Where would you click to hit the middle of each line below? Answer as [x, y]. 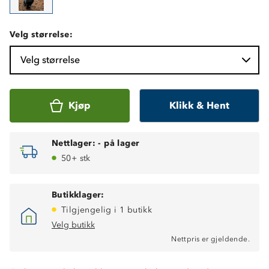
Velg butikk [73, 225]
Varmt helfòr [54, 235]
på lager [122, 143]
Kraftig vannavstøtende [75, 261]
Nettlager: [74, 143]
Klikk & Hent [199, 105]
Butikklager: [78, 195]
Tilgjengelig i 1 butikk [107, 210]
